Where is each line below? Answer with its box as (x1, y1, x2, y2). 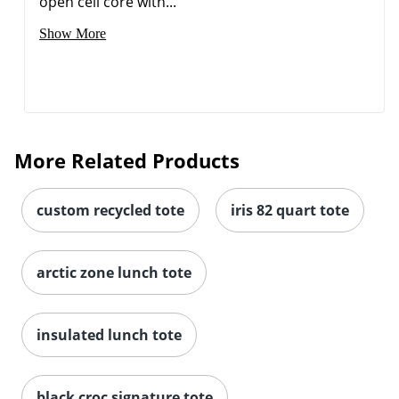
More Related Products (14, 147, 240, 175)
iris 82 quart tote (231, 200, 349, 221)
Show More (39, 26, 107, 42)
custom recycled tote (37, 200, 184, 221)
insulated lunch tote (37, 325, 182, 346)
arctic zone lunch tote (37, 263, 191, 283)
